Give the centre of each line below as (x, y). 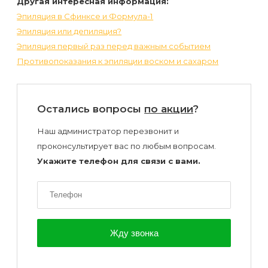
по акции (169, 109)
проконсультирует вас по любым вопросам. (127, 146)
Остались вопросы (91, 109)
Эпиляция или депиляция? (69, 31)
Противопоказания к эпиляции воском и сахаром (118, 61)
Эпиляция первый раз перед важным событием (114, 46)
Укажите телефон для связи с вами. (119, 161)
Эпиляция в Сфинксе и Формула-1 (85, 16)
